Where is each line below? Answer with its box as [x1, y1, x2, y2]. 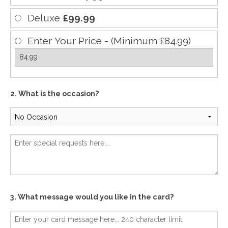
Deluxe [27, 12, 63, 24]
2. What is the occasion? [10, 89, 99, 98]
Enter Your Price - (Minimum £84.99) [27, 35, 191, 46]
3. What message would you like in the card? [10, 192, 174, 202]
